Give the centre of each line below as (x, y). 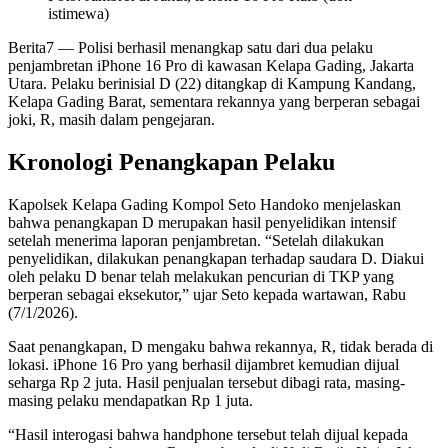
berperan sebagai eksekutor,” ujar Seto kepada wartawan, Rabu (207, 294)
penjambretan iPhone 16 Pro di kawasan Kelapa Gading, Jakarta (211, 65)
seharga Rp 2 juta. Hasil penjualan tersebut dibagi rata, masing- (206, 382)
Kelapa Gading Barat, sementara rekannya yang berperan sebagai (214, 101)
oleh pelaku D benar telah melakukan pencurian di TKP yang (201, 276)
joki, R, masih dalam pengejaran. (111, 119)
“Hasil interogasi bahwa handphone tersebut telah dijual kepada (208, 434)
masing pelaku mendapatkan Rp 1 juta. (130, 400)
